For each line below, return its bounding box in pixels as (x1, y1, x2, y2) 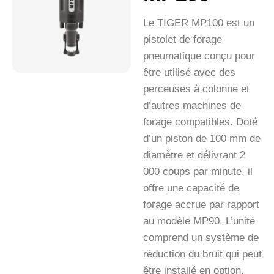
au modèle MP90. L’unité (143, 215, 255, 228)
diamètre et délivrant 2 (143, 149, 245, 161)
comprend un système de (143, 232, 259, 244)
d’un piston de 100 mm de (143, 133, 261, 145)
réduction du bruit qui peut (143, 248, 262, 261)
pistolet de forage (143, 34, 222, 46)
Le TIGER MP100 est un (143, 17, 254, 29)
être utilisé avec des (143, 67, 235, 79)
